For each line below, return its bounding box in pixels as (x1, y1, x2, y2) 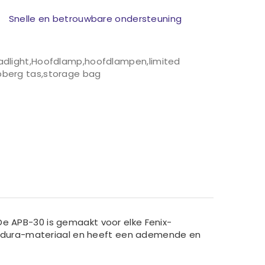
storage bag (43, 67, 101, 80)
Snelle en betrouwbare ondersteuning (6, 12, 182, 25)
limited (148, 54, 180, 67)
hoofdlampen (84, 54, 147, 67)
